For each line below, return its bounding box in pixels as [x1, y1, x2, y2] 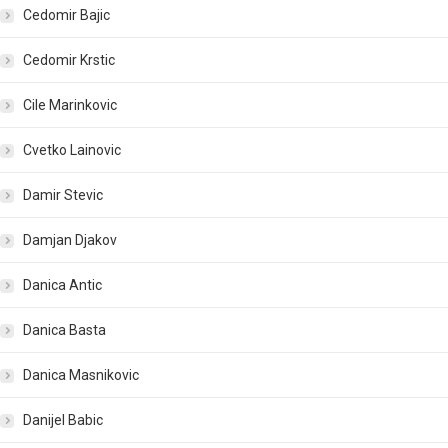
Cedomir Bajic [23, 7, 110, 24]
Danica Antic [23, 277, 102, 294]
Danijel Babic [23, 412, 103, 429]
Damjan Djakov [23, 232, 117, 249]
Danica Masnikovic [23, 367, 139, 384]
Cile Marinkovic [23, 97, 117, 114]
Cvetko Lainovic [23, 142, 121, 159]
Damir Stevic [23, 187, 103, 204]
